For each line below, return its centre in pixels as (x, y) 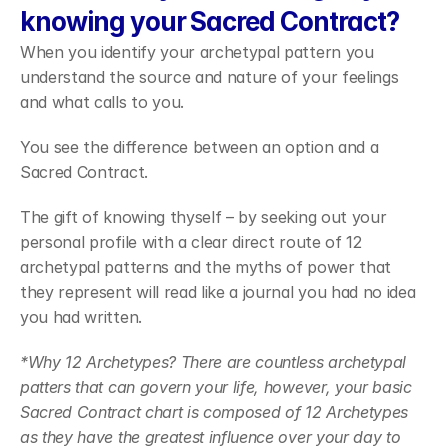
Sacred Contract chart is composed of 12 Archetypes (214, 412)
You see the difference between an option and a (199, 147)
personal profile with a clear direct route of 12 (191, 242)
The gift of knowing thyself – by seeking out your (203, 217)
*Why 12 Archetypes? (98, 362)
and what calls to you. (102, 102)
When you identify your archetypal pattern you (197, 52)
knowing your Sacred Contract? (209, 21)
